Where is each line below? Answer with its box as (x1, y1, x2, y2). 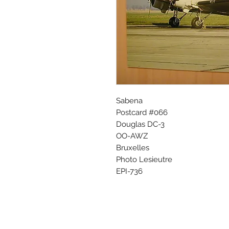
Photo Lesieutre (116, 154, 172, 164)
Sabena (116, 96, 143, 105)
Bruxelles (116, 143, 149, 152)
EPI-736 (116, 166, 143, 176)
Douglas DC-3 (116, 119, 165, 129)
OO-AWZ (116, 131, 148, 141)
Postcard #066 (116, 107, 168, 117)
